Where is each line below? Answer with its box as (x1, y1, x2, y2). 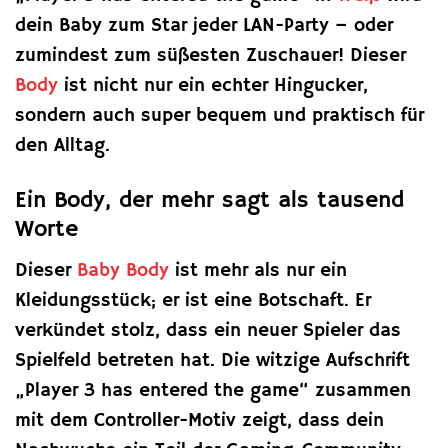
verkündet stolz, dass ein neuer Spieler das (15, 318, 401, 343)
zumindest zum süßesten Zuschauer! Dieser (15, 44, 406, 69)
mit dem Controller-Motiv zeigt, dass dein (15, 408, 384, 433)
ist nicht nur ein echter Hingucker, (58, 74, 368, 99)
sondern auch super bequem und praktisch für (15, 104, 424, 129)
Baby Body (77, 258, 169, 283)
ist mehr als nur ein (169, 258, 347, 283)
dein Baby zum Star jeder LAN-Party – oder (15, 14, 393, 39)
